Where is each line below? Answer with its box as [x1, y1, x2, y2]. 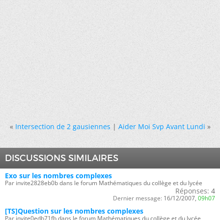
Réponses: [175, 186, 209, 195]
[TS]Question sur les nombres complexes [5, 206, 143, 216]
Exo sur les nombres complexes [5, 170, 112, 180]
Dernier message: [113, 193, 162, 202]
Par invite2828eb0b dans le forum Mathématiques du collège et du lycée [5, 178, 202, 187]
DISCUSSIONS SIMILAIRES [5, 152, 118, 164]
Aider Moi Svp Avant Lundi [118, 121, 205, 131]
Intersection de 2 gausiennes [15, 121, 110, 131]
